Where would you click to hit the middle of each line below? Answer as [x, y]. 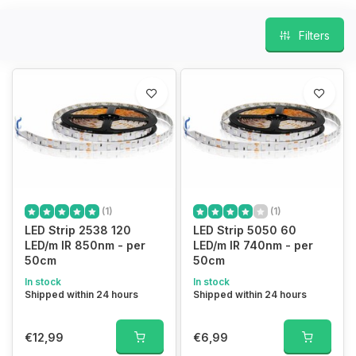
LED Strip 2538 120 [78, 230]
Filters [314, 35]
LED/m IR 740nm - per [253, 245]
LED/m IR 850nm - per [85, 245]
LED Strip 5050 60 [244, 230]
